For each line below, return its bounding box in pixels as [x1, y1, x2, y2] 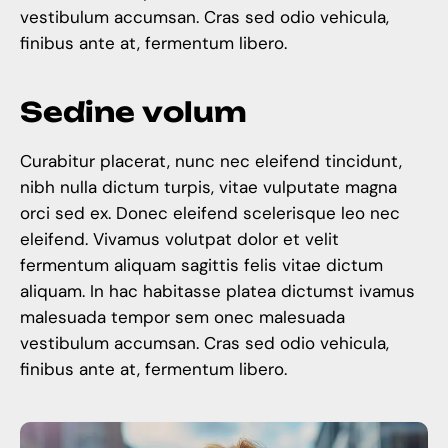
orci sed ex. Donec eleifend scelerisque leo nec [20, 201, 400, 224]
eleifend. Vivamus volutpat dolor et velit [20, 227, 339, 250]
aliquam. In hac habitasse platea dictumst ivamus [20, 279, 415, 302]
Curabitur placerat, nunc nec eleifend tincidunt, [20, 149, 402, 172]
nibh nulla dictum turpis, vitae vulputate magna [20, 175, 397, 198]
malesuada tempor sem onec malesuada [20, 305, 345, 328]
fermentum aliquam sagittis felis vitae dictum [20, 253, 383, 276]
